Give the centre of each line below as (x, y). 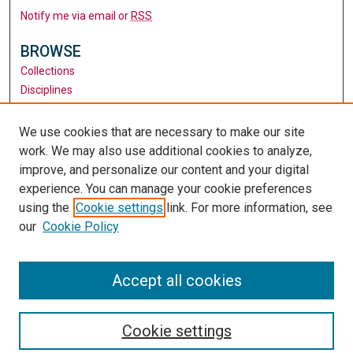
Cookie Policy (81, 227)
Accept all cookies (176, 281)
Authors (41, 108)
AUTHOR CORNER (82, 142)
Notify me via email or (76, 15)
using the (44, 208)
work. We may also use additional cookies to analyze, (165, 151)
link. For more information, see (248, 208)
